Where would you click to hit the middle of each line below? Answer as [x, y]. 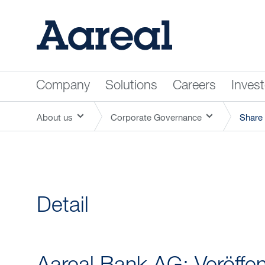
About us [55, 117]
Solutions [131, 86]
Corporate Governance [156, 117]
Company [63, 86]
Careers [194, 86]
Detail [63, 207]
